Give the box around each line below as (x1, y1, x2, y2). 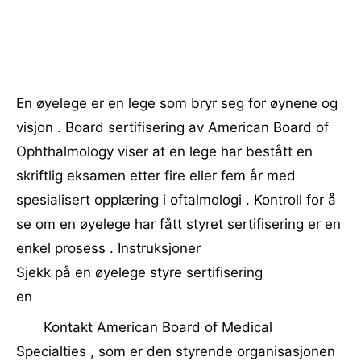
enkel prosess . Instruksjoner (16, 240, 201, 256)
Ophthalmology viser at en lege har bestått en (16, 143, 313, 160)
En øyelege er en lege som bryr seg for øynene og (16, 95, 338, 111)
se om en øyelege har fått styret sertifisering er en (16, 216, 341, 232)
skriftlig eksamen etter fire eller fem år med (16, 168, 296, 184)
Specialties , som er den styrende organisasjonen (16, 343, 335, 359)
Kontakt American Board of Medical (44, 319, 272, 335)
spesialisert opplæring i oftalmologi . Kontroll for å (16, 192, 336, 208)
